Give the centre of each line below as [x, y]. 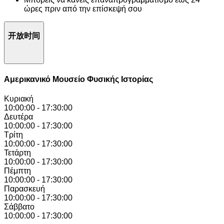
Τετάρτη [17, 152]
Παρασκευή [24, 188]
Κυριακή [19, 98]
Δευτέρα [18, 116]
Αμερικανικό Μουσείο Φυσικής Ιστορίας [78, 79]
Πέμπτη [17, 170]
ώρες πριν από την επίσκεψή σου [83, 9]
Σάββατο [19, 206]
